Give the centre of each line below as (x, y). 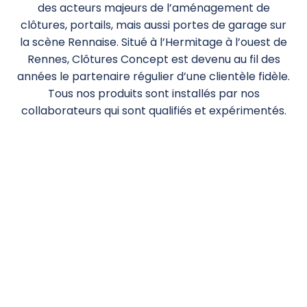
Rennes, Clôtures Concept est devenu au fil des (153, 60)
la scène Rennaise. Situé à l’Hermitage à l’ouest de (153, 42)
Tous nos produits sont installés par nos (153, 94)
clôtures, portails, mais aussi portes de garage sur (153, 25)
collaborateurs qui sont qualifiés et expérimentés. (153, 111)
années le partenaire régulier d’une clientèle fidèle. (153, 77)
